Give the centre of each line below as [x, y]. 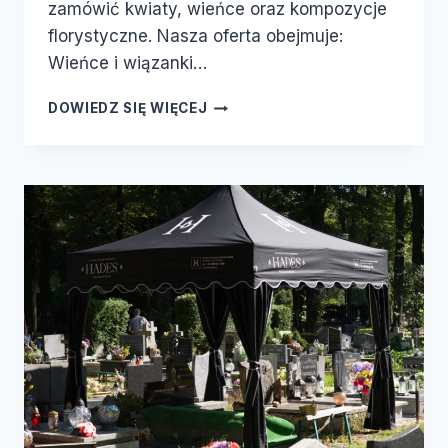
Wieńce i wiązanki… [127, 63]
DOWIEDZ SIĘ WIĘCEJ [128, 108]
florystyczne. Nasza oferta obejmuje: [195, 36]
